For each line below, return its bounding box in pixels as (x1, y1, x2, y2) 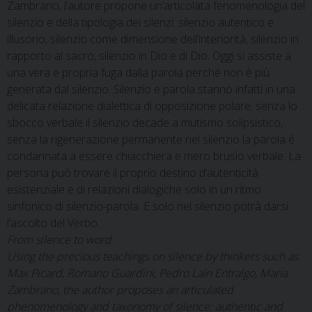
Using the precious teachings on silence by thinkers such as (7, 249, 298, 264)
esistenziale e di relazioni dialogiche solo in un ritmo (7, 182, 261, 197)
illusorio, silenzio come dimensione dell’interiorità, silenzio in (7, 31, 299, 47)
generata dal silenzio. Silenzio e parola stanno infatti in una (7, 81, 295, 97)
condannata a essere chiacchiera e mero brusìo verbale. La (7, 148, 301, 164)
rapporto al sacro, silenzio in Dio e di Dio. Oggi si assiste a (7, 48, 291, 63)
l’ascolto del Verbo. (7, 215, 100, 231)
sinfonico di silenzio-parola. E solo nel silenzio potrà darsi (7, 198, 288, 214)
